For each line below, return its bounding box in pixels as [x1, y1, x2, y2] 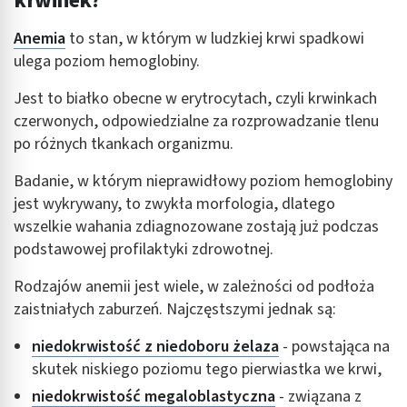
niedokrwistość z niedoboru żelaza [32, 334, 279, 358]
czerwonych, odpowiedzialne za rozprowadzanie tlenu [14, 109, 379, 133]
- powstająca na [279, 334, 390, 358]
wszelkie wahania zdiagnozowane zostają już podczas [14, 214, 379, 238]
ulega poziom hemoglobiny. [14, 49, 200, 73]
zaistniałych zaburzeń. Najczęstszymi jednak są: [14, 297, 336, 321]
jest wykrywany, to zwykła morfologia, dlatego [14, 192, 335, 215]
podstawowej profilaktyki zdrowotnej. [14, 237, 273, 261]
